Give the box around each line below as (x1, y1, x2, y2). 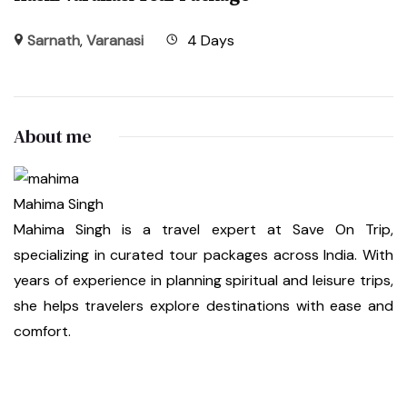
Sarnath (27, 31, 81, 51)
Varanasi (86, 31, 144, 51)
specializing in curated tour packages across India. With (14, 245, 393, 265)
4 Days (187, 31, 235, 51)
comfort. (14, 322, 71, 342)
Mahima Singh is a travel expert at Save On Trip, (14, 220, 393, 240)
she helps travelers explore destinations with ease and (14, 296, 393, 316)
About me (14, 124, 92, 150)
